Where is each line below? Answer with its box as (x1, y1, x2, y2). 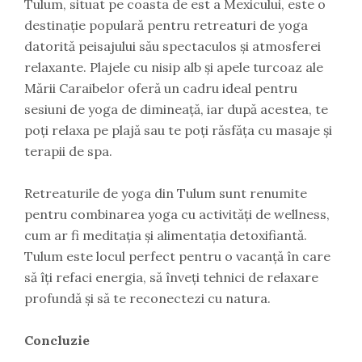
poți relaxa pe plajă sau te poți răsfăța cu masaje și (24, 122, 332, 138)
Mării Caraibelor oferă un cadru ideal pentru (24, 80, 297, 96)
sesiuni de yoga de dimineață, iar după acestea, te (24, 101, 328, 117)
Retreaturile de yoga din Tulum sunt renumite (24, 185, 307, 201)
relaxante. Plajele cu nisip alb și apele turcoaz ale (24, 59, 323, 75)
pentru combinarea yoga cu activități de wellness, (24, 206, 330, 222)
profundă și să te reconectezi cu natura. (24, 290, 271, 306)
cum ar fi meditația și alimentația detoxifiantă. (24, 227, 307, 243)
